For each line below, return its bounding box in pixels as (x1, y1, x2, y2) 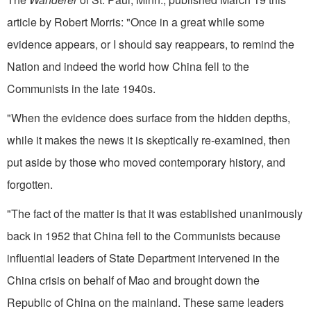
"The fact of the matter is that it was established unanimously (7, 205, 303, 221)
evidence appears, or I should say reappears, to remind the (7, 35, 294, 52)
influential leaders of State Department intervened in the (7, 249, 280, 266)
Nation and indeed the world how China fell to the (7, 58, 249, 74)
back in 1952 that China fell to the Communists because (7, 227, 280, 244)
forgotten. (7, 176, 53, 192)
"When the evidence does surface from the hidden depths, (7, 109, 290, 126)
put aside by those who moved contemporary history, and (7, 153, 285, 170)
